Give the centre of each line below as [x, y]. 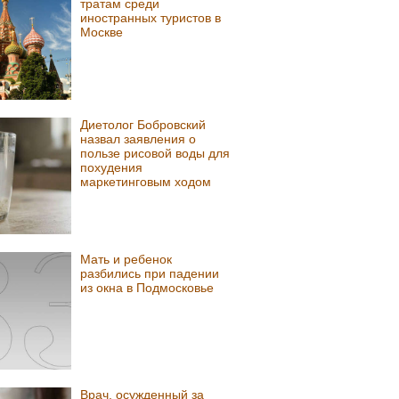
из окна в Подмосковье [147, 288]
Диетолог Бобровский [143, 124]
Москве [102, 32]
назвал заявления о [138, 138]
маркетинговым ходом [146, 181]
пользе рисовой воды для [155, 153]
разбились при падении [150, 274]
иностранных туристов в [151, 17]
